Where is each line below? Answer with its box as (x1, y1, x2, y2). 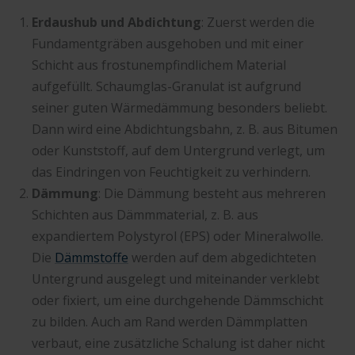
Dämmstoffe (55, 248, 128, 266)
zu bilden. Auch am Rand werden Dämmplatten (32, 312, 307, 330)
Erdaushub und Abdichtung (32, 13, 201, 31)
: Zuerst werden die (201, 13, 315, 31)
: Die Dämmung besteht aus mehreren (98, 184, 326, 202)
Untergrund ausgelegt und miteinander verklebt (32, 269, 319, 288)
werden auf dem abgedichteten (128, 248, 316, 266)
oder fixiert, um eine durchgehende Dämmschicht (32, 291, 323, 309)
